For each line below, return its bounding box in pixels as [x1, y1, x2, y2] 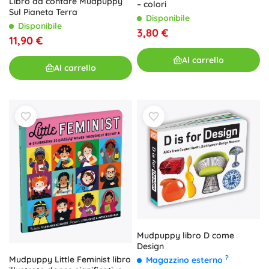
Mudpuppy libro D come [137, 229, 234, 241]
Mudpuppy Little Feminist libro [9, 253, 131, 265]
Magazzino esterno [146, 254, 225, 265]
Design [137, 240, 164, 252]
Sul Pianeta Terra [9, 7, 77, 18]
